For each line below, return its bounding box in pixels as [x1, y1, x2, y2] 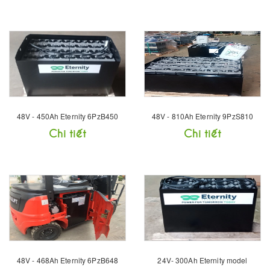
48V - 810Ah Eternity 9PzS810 [151, 111, 254, 122]
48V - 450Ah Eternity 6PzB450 [16, 111, 119, 122]
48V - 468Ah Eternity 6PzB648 [16, 255, 119, 266]
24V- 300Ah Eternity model [157, 255, 248, 266]
